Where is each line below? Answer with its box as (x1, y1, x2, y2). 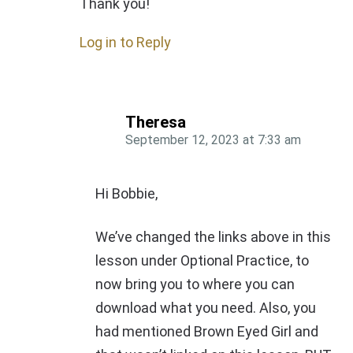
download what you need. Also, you (95, 299, 316, 317)
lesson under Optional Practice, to (95, 252, 309, 269)
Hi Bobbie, (95, 185, 158, 203)
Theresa (125, 113, 186, 132)
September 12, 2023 (125, 132, 240, 148)
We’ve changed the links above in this (95, 229, 331, 246)
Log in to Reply (80, 34, 171, 51)
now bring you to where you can (95, 276, 295, 293)
